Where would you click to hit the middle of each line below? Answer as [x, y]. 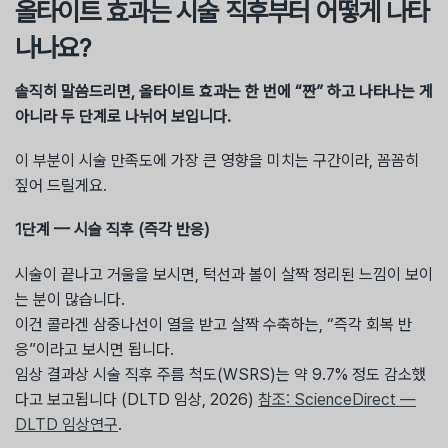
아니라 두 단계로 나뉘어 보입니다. [123, 117]
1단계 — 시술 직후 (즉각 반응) [112, 230]
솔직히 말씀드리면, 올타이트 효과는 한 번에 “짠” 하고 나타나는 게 [224, 92]
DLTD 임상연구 [66, 424]
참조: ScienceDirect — [337, 399]
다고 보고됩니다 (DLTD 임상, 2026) [136, 399]
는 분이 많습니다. [70, 299]
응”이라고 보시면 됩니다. [94, 349]
